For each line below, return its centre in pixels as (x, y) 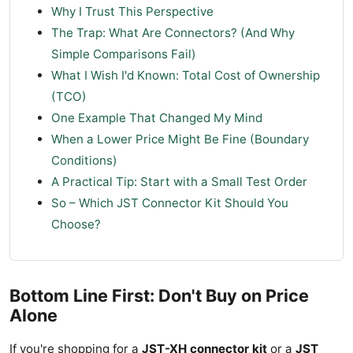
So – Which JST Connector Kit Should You (170, 203)
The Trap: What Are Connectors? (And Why (173, 33)
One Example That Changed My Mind (157, 118)
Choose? (76, 225)
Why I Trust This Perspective (132, 12)
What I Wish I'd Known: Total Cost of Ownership (186, 76)
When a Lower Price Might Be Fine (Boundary (180, 139)
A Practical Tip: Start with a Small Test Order (179, 182)
